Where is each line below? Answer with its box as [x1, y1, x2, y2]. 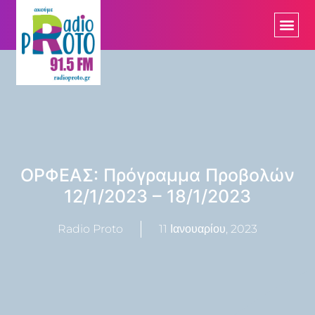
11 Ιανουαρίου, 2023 [159, 221, 257, 236]
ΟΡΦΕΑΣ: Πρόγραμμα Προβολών [20, 164, 295, 186]
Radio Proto [58, 221, 123, 236]
